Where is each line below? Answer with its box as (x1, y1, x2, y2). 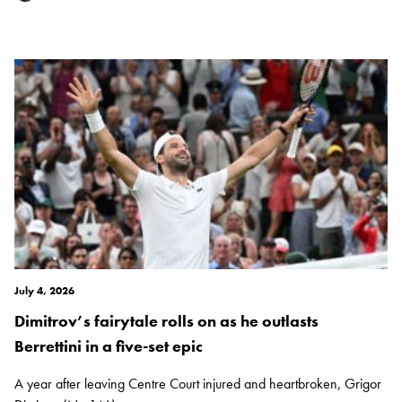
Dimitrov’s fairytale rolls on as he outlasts (14, 310, 319, 332)
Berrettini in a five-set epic (14, 336, 203, 357)
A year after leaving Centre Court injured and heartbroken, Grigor (14, 374, 381, 394)
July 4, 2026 (14, 284, 74, 299)
